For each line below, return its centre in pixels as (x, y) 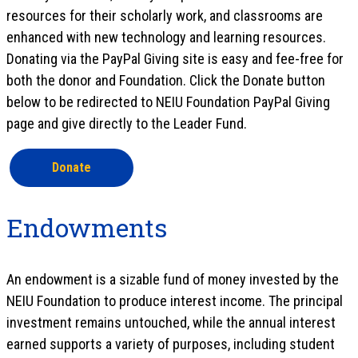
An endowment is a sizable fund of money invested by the (173, 279)
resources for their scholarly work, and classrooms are (165, 15)
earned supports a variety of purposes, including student (171, 344)
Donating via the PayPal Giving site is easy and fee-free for (175, 58)
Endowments (87, 227)
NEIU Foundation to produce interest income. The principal (175, 300)
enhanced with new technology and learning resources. (166, 37)
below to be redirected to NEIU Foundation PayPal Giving (168, 101)
